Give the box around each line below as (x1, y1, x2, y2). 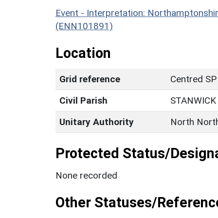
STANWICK (170, 94, 216, 106)
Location (55, 44, 111, 61)
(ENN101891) (55, 20, 113, 32)
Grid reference (59, 73, 120, 85)
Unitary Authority (59, 116, 134, 127)
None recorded (55, 169, 117, 181)
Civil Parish (59, 94, 108, 106)
